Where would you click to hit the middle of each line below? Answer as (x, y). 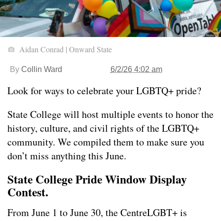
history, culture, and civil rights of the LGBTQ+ (103, 128)
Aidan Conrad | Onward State (65, 49)
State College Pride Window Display (97, 179)
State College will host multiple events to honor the (110, 114)
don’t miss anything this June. (67, 156)
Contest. (28, 192)
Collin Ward (42, 70)
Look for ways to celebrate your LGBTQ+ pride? (104, 91)
